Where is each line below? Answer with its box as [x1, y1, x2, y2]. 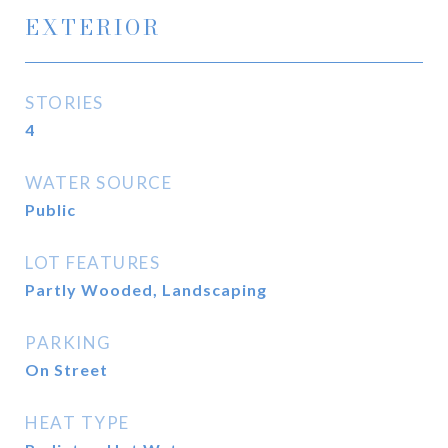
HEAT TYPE [25, 412, 130, 433]
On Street [25, 360, 108, 379]
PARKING [25, 332, 112, 353]
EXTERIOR [25, 11, 161, 43]
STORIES [25, 92, 104, 113]
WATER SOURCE [25, 172, 172, 193]
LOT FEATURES [25, 252, 160, 273]
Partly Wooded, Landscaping [25, 280, 267, 299]
